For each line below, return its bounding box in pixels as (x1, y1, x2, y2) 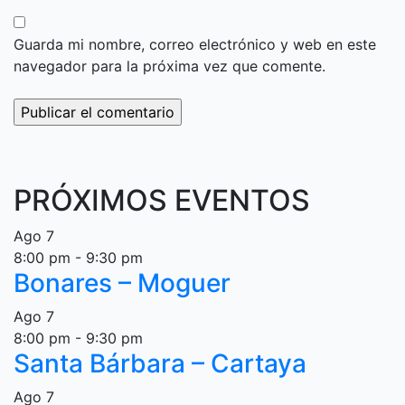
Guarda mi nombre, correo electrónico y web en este (14, 35, 376, 53)
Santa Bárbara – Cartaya (14, 348, 306, 379)
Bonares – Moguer (14, 268, 231, 298)
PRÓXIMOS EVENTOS (14, 183, 310, 218)
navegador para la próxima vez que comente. (14, 57, 325, 75)
